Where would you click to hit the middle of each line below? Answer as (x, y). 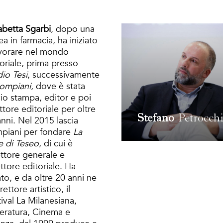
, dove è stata (58, 86)
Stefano (156, 118)
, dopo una (73, 29)
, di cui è (56, 144)
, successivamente (63, 75)
